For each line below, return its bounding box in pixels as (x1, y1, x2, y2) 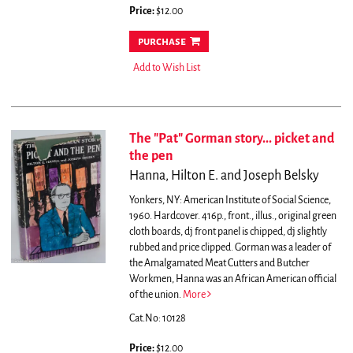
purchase (137, 35, 186, 48)
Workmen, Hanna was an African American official (128, 273, 336, 285)
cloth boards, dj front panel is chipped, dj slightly (128, 226, 327, 238)
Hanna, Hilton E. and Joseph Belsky (128, 169, 319, 184)
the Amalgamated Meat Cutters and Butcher (128, 258, 310, 269)
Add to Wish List (132, 62, 200, 74)
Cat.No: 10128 (128, 313, 186, 325)
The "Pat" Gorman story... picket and (128, 132, 334, 147)
